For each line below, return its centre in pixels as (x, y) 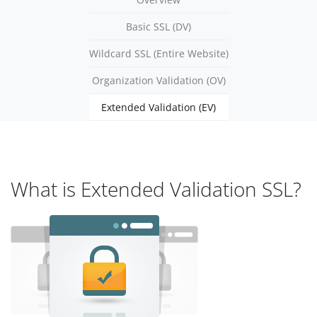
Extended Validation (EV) (158, 107)
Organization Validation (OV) (158, 80)
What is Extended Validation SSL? (156, 189)
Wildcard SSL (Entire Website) (158, 53)
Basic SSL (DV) (158, 27)
